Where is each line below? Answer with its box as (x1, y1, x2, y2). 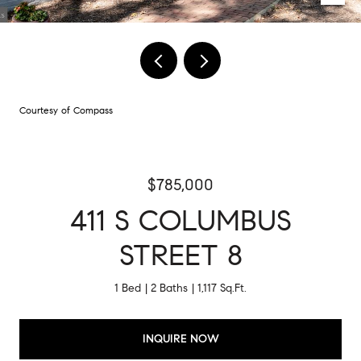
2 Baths (151, 281, 188, 295)
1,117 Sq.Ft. (197, 281, 247, 295)
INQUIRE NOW (142, 331, 219, 346)
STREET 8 (118, 237, 243, 273)
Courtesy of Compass (19, 104, 113, 116)
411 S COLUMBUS (69, 202, 292, 239)
